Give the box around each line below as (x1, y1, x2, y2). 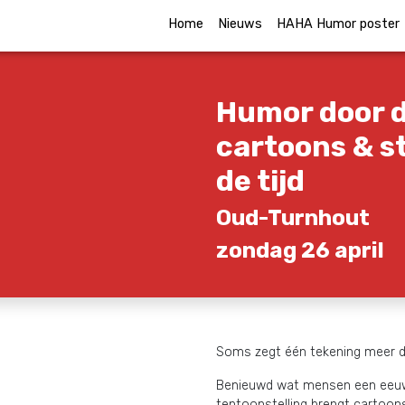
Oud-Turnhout (216, 205, 370, 231)
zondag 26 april (216, 238, 384, 263)
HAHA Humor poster (277, 16, 400, 32)
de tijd (216, 164, 305, 198)
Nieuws (218, 16, 262, 32)
